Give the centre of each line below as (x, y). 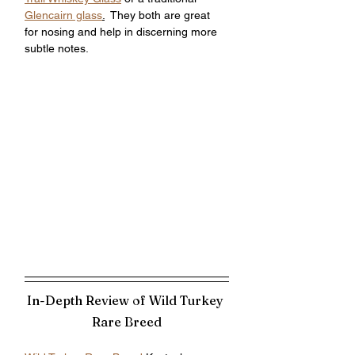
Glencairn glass (63, 15)
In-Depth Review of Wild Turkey (127, 300)
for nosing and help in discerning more (122, 32)
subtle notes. (58, 48)
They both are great (159, 15)
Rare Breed (127, 322)
